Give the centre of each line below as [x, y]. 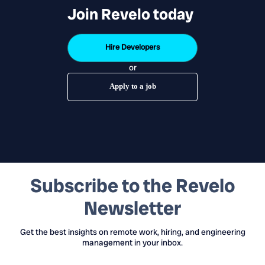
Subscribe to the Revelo [132, 185]
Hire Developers [132, 47]
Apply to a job [132, 86]
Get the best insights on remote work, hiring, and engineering [132, 232]
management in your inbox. [132, 242]
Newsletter [132, 208]
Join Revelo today [130, 14]
